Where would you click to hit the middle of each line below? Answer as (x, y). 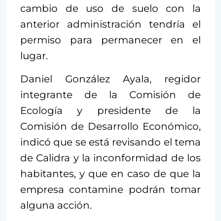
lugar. (34, 56)
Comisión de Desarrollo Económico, (110, 127)
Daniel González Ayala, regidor (110, 79)
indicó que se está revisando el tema (110, 142)
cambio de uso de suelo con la (110, 9)
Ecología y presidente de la (110, 111)
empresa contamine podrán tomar (110, 190)
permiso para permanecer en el (110, 40)
